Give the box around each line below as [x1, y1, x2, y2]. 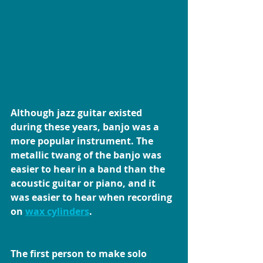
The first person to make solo [11, 247, 149, 261]
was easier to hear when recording [11, 191, 174, 204]
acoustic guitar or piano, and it [11, 177, 158, 190]
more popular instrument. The [11, 134, 156, 148]
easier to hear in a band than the [11, 163, 167, 176]
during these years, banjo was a [11, 120, 161, 134]
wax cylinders [25, 205, 89, 218]
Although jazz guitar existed [11, 106, 144, 120]
